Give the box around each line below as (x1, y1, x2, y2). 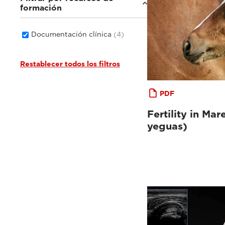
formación (20, 3, 62, 13)
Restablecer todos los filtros (20, 59, 120, 68)
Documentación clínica (31, 30, 114, 38)
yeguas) (147, 120, 187, 132)
